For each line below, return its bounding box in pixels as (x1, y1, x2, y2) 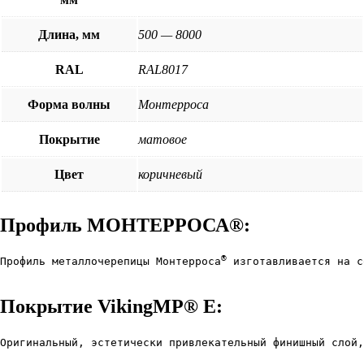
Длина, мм (38, 27, 100, 41)
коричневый (138, 167, 202, 181)
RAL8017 (138, 62, 188, 76)
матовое (138, 132, 187, 146)
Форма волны (28, 97, 110, 111)
